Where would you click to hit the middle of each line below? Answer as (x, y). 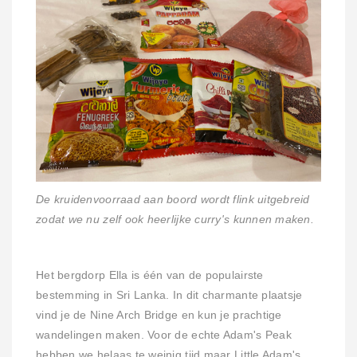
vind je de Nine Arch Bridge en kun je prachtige (159, 315)
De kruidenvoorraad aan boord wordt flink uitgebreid (173, 199)
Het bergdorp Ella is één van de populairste (150, 275)
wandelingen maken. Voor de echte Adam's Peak (164, 335)
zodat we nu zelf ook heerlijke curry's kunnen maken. (175, 219)
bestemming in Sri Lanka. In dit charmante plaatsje (169, 295)
